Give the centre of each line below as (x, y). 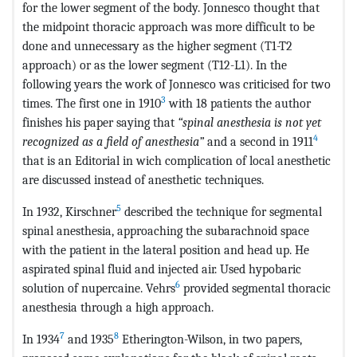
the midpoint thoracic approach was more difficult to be (169, 26)
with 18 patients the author (238, 103)
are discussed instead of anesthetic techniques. (143, 179)
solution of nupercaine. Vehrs (99, 288)
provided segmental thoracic (255, 288)
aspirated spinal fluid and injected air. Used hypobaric (162, 269)
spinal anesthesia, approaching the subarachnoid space (166, 230)
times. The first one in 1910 (92, 103)
